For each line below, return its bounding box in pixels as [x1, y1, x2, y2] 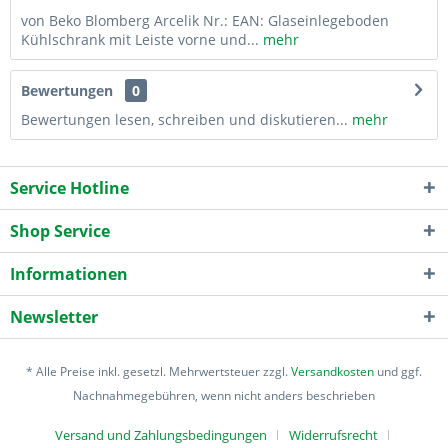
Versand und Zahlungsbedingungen [55, 425, 267, 444]
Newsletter [10, 305, 98, 328]
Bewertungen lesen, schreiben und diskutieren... [21, 109, 348, 129]
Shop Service [10, 219, 110, 242]
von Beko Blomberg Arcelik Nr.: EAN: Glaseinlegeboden [21, 10, 389, 30]
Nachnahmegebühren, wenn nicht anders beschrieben [73, 386, 375, 404]
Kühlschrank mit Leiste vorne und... [21, 29, 259, 49]
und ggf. [374, 362, 422, 380]
